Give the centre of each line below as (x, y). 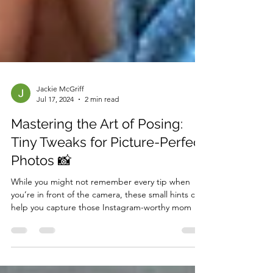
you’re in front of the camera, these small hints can (108, 219)
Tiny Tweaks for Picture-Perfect (108, 166)
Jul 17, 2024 (55, 123)
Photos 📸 (41, 185)
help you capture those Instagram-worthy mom (101, 232)
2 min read (102, 123)
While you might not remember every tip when (101, 206)
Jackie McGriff (60, 113)
